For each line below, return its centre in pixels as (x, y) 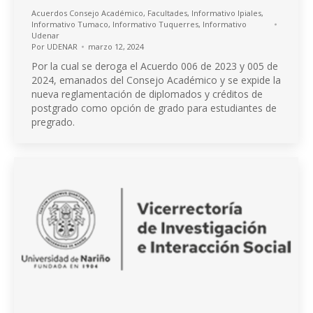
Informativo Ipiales (226, 13)
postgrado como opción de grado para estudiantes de (154, 108)
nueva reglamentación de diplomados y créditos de (147, 94)
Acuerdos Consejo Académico (87, 13)
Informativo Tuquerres (155, 24)
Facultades (167, 13)
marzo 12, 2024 (116, 47)
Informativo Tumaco (70, 24)
